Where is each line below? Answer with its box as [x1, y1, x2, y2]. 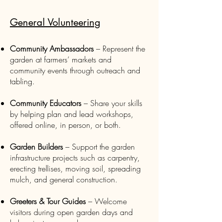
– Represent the [94, 43, 145, 54]
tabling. [10, 76, 35, 87]
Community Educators [10, 98, 81, 109]
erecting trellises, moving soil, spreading [10, 163, 141, 174]
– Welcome [86, 196, 127, 207]
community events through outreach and [10, 65, 140, 76]
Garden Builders [10, 141, 63, 152]
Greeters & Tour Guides [10, 196, 86, 207]
